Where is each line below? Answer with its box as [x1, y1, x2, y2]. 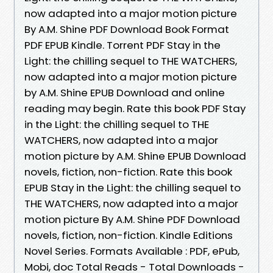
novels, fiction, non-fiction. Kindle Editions [24, 227, 233, 243]
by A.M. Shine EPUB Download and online [24, 85, 225, 100]
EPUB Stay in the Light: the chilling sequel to [24, 180, 241, 195]
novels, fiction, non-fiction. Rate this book [24, 164, 232, 179]
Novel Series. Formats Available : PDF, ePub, [24, 243, 239, 258]
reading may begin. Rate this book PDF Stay [24, 101, 246, 116]
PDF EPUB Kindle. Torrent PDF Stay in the [24, 37, 221, 52]
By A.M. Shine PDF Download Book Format [24, 21, 229, 37]
